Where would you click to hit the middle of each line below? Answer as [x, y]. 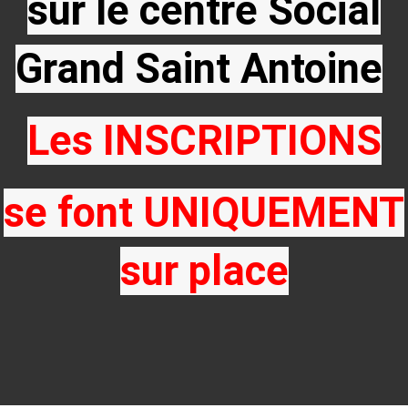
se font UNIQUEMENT [204, 213]
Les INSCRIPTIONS [204, 141]
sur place [204, 271]
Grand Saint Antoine [199, 69]
